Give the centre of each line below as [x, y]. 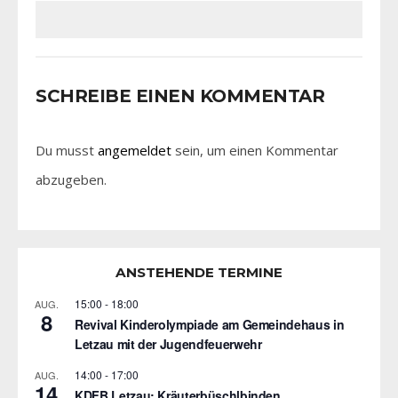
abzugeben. [71, 180]
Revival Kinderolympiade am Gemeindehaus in [210, 325]
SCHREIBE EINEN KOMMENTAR [180, 96]
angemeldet [135, 151]
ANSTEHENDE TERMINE [199, 273]
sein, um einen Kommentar [255, 151]
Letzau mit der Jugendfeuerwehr [168, 344]
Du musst [67, 151]
